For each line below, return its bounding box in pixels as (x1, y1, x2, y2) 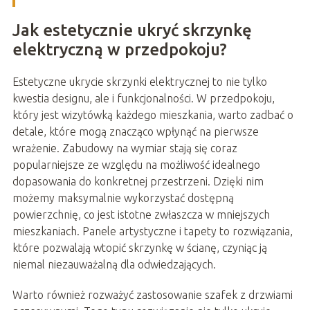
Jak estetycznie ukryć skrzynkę (12, 20, 252, 39)
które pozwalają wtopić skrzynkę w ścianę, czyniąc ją (12, 241, 267, 254)
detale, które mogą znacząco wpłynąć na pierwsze (12, 125, 259, 138)
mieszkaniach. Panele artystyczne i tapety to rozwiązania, (12, 224, 293, 237)
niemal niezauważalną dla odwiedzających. (12, 257, 216, 271)
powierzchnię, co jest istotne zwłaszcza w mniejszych (12, 208, 270, 221)
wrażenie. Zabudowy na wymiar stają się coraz (12, 141, 237, 154)
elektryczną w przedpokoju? (12, 39, 227, 59)
